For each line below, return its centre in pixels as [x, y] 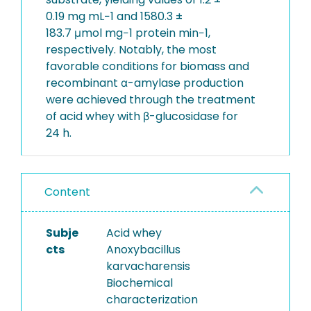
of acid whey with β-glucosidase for [142, 116]
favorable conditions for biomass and [148, 66]
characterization [152, 300]
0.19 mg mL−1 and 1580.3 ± [114, 16]
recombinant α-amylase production [145, 83]
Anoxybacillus [143, 250]
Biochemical [139, 283]
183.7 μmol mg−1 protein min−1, [128, 33]
